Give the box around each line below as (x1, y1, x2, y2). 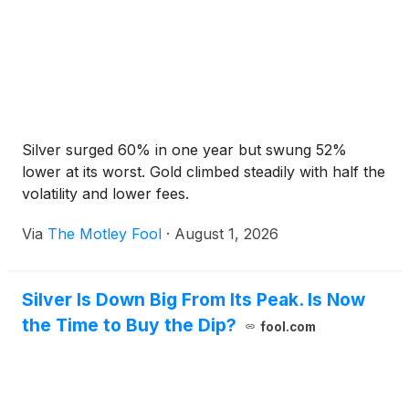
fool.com (259, 320, 316, 334)
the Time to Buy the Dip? (22, 314, 236, 336)
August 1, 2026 (174, 225, 278, 243)
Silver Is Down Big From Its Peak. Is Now (22, 288, 365, 310)
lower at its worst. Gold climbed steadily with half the (22, 163, 385, 181)
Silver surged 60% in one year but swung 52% (22, 141, 347, 159)
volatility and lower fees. (22, 184, 189, 203)
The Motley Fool (47, 225, 162, 243)
